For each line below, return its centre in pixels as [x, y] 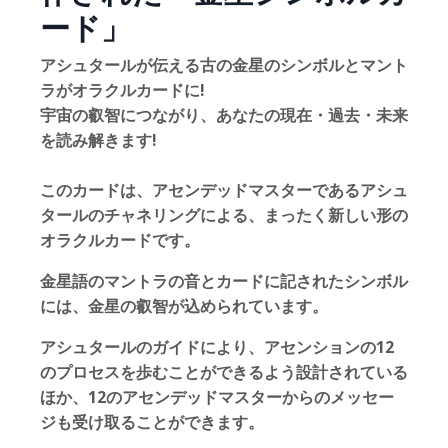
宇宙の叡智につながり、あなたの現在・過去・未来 [224, 115]
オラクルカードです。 [120, 240]
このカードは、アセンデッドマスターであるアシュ [224, 190]
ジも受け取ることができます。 [152, 422]
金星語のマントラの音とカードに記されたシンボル [224, 281]
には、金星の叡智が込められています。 [184, 306]
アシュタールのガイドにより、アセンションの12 [217, 347]
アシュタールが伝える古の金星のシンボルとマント [224, 65]
